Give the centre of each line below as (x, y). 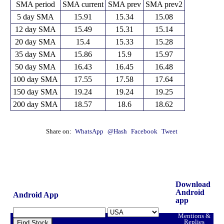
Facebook (145, 131)
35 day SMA (35, 54)
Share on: (59, 131)
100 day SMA (35, 79)
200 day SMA (35, 104)
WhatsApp (89, 131)
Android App (35, 194)
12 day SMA (35, 29)
